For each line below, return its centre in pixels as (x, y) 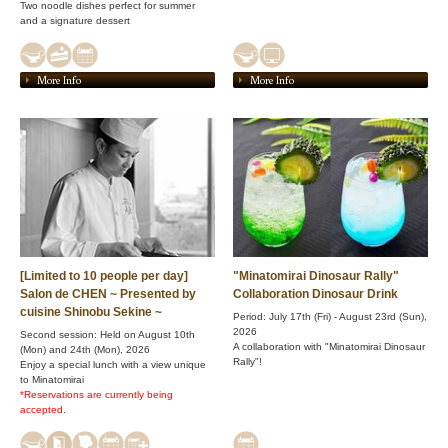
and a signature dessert (75, 20)
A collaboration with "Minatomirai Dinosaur (329, 347)
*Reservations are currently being (96, 395)
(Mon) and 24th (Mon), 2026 (85, 350)
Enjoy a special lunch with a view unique (113, 365)
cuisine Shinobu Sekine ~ (91, 312)
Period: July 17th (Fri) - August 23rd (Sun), (330, 317)
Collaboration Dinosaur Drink (315, 294)
